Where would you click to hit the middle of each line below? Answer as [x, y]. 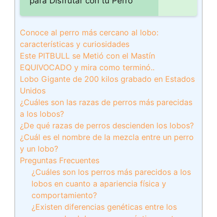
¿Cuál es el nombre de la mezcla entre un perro [107, 137]
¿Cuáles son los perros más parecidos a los [111, 172]
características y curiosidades [75, 44]
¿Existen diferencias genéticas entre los [104, 207]
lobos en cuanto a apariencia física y [99, 184]
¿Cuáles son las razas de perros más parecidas [106, 102]
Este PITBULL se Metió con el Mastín [87, 56]
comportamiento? [64, 195]
